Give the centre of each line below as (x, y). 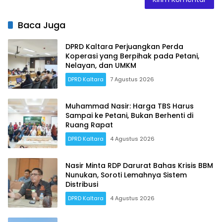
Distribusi (82, 184)
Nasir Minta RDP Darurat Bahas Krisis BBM (139, 165)
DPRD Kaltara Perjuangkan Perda (124, 46)
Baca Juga (42, 25)
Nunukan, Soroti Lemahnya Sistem (126, 175)
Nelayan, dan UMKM (101, 65)
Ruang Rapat (89, 125)
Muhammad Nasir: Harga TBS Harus (130, 106)
